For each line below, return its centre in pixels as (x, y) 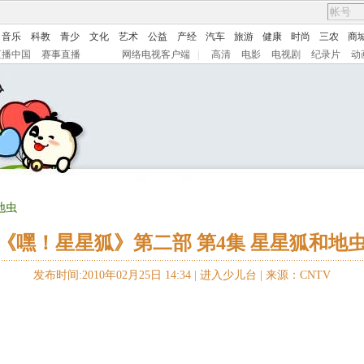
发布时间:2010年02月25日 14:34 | (117, 275)
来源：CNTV (298, 275)
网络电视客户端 (156, 54)
